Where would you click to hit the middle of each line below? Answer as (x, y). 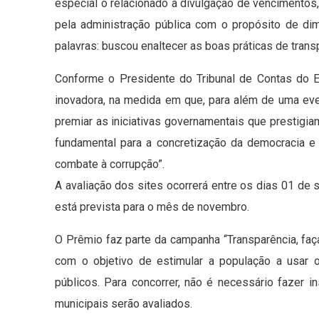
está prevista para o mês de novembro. (152, 207)
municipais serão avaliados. (124, 304)
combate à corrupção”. (110, 164)
